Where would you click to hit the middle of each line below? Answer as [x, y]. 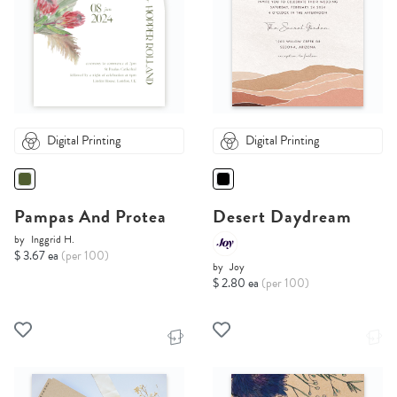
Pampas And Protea [90, 217]
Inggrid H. [53, 240]
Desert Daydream [282, 217]
